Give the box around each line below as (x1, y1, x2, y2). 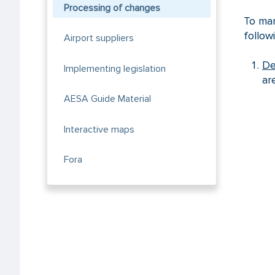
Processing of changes (63, 1, 160, 14)
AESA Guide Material (63, 93, 151, 106)
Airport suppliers (63, 32, 134, 45)
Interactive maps (63, 123, 134, 136)
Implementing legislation (63, 62, 166, 75)
